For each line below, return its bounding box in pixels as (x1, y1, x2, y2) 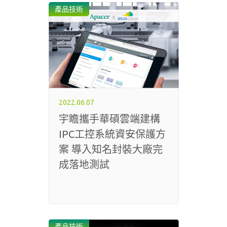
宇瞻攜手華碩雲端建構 (58, 113, 160, 125)
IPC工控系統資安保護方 (58, 128, 166, 140)
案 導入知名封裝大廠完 (58, 143, 163, 155)
